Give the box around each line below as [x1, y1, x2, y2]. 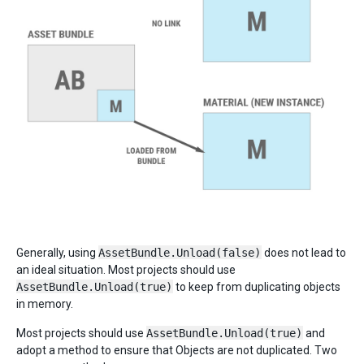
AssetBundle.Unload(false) [98, 246, 261, 260]
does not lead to [262, 246, 346, 260]
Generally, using [16, 246, 98, 260]
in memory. [16, 297, 73, 311]
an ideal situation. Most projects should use [16, 263, 236, 277]
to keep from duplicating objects [173, 280, 340, 294]
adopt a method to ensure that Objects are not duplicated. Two [16, 344, 337, 357]
